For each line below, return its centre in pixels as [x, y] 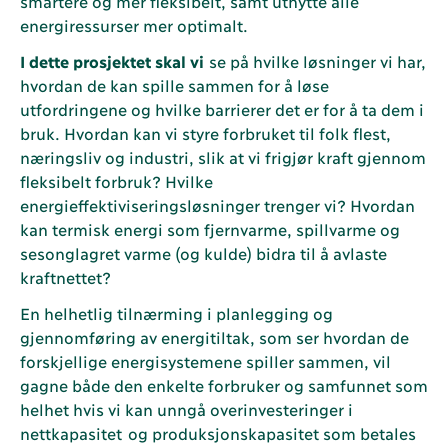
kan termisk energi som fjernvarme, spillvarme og [209, 228]
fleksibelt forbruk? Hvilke [116, 180]
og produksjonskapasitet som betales [271, 432]
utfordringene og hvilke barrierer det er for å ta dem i [221, 108]
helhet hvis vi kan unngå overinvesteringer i [186, 408]
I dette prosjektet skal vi [114, 60]
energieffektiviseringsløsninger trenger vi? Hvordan [217, 204]
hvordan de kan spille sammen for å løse [174, 84]
